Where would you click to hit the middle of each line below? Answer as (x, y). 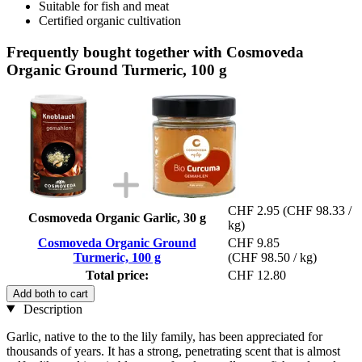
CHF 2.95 (254, 210)
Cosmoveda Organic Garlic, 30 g (117, 217)
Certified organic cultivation (110, 21)
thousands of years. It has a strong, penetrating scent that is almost (173, 351)
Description (51, 309)
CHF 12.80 (257, 275)
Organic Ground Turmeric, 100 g (117, 69)
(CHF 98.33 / (317, 210)
